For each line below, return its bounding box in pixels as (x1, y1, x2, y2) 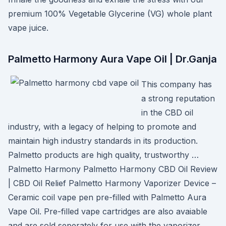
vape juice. (8, 23, 48, 33)
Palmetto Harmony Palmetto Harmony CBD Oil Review (8, 164, 217, 174)
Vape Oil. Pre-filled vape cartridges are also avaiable (8, 206, 207, 216)
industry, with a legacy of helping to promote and (8, 122, 196, 132)
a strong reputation (141, 93, 215, 103)
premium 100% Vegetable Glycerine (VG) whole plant (8, 9, 212, 19)
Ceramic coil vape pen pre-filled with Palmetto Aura (8, 192, 206, 202)
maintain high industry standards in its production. (8, 136, 198, 146)
